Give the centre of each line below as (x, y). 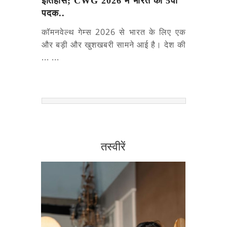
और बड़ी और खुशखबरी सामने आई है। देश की (113, 44)
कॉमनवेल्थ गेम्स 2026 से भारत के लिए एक (113, 32)
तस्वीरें (113, 146)
